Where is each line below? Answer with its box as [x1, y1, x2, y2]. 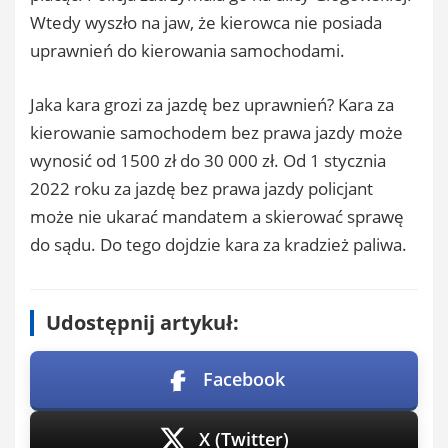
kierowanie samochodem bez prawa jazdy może [30, 120, 403, 144]
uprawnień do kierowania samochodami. [30, 39, 345, 62]
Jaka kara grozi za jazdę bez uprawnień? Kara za [30, 92, 394, 116]
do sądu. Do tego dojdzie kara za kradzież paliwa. [30, 232, 407, 256]
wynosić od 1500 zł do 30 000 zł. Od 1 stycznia [30, 148, 386, 172]
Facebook [203, 366, 285, 391]
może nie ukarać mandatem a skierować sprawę [30, 204, 404, 228]
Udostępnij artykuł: [46, 308, 239, 336]
